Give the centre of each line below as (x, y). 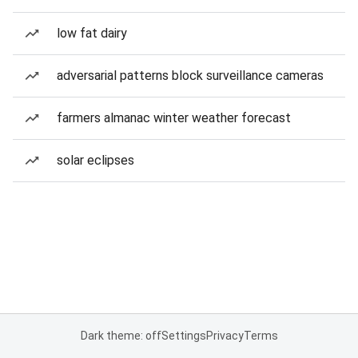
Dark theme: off (121, 336)
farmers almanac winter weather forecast (174, 118)
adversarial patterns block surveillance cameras (190, 76)
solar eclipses (95, 160)
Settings (183, 336)
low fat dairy (92, 33)
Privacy (225, 336)
